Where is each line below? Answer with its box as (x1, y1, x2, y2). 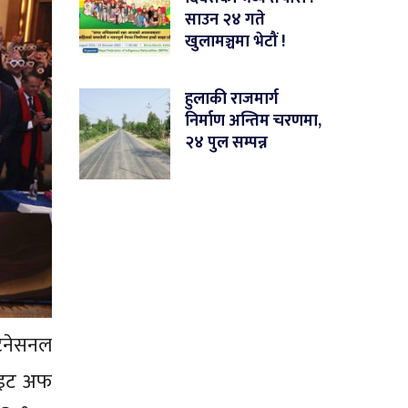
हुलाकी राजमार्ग (185, 86, 280, 114)
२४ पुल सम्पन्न (185, 129, 269, 158)
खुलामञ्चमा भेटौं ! (185, 28, 286, 56)
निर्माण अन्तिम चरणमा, (185, 107, 322, 136)
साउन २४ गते (185, 6, 266, 35)
